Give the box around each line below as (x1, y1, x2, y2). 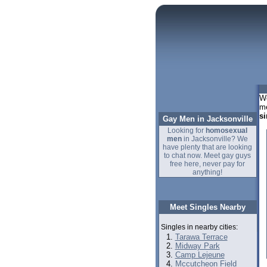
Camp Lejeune (175, 250, 225, 259)
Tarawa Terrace (175, 232, 228, 241)
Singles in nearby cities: (160, 223, 238, 231)
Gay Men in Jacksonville (162, 114, 253, 123)
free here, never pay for (170, 160, 245, 168)
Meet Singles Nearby (170, 203, 246, 212)
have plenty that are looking (163, 143, 252, 151)
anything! (193, 168, 222, 176)
